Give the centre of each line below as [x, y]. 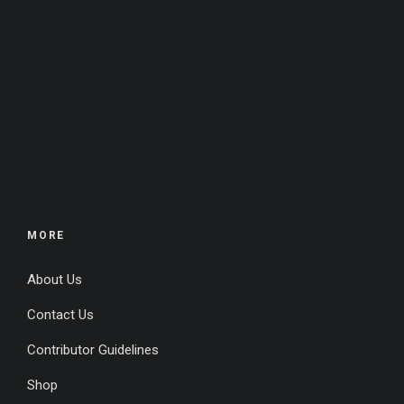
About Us [55, 279]
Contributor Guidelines [93, 349]
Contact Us [60, 314]
